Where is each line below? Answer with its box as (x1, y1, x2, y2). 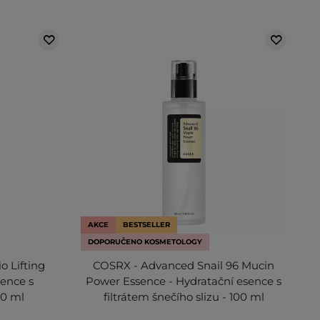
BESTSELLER (123, 219, 171, 229)
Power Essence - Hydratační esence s (86, 274, 282, 288)
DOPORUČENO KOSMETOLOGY (88, 236, 203, 246)
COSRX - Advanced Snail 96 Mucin (93, 258, 275, 272)
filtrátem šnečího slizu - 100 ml (103, 289, 264, 304)
